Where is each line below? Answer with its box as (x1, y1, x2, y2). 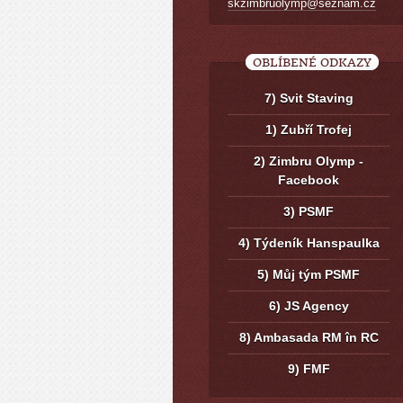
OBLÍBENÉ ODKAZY (253, 56, 372, 70)
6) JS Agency (268, 299, 349, 314)
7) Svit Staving (264, 91, 354, 106)
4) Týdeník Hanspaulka (237, 236, 380, 251)
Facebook (278, 173, 339, 188)
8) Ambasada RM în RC (238, 330, 379, 345)
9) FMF (287, 362, 330, 377)
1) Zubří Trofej (265, 122, 352, 138)
